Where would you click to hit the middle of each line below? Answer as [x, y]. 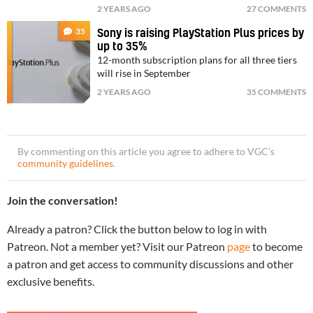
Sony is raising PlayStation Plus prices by [201, 33]
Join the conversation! [63, 200]
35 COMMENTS [276, 92]
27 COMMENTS [276, 8]
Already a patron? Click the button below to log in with [137, 228]
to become [276, 246]
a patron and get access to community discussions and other [150, 263]
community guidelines [65, 163]
